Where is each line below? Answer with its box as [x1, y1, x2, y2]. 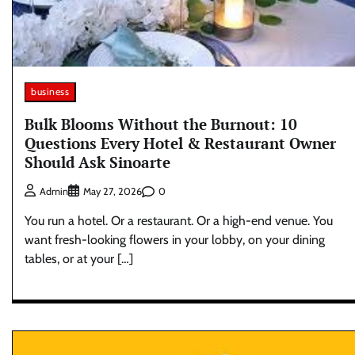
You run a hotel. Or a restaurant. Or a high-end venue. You [25, 213, 333, 229]
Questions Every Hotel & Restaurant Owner [25, 132, 336, 153]
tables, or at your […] [25, 251, 133, 267]
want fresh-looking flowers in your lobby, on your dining [25, 232, 325, 248]
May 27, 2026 [83, 185, 142, 198]
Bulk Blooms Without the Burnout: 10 [25, 113, 297, 134]
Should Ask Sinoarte [25, 151, 170, 172]
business [31, 85, 69, 97]
